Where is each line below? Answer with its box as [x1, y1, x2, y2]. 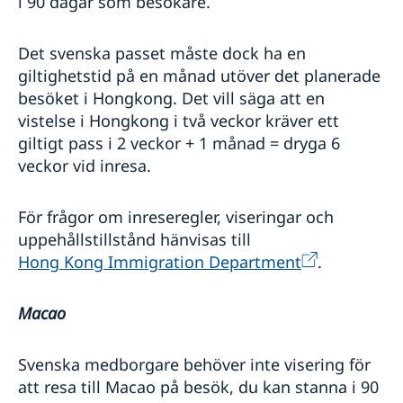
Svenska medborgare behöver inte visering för [18, 354, 371, 376]
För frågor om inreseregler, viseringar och [18, 206, 334, 228]
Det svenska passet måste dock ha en [18, 42, 306, 65]
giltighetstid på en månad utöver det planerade [18, 65, 381, 87]
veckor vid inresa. [18, 155, 151, 177]
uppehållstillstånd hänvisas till [18, 228, 251, 251]
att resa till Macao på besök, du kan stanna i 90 [18, 376, 379, 399]
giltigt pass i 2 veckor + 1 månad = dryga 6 [18, 132, 340, 155]
